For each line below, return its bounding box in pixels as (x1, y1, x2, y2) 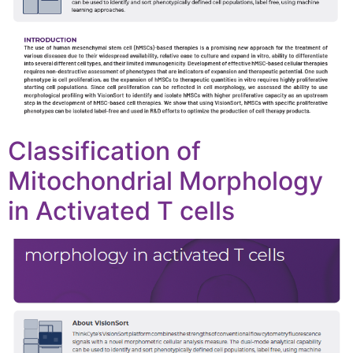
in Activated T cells (8, 195, 235, 226)
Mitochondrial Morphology (8, 165, 323, 196)
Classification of (8, 135, 201, 166)
